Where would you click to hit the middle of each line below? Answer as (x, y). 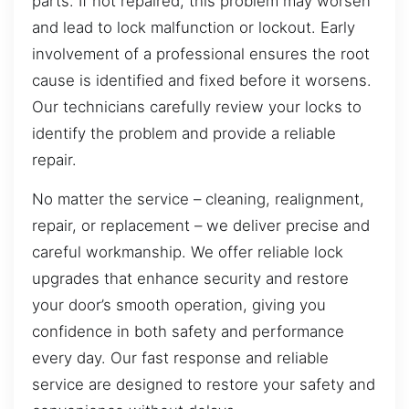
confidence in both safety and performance (188, 332)
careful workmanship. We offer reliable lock (188, 252)
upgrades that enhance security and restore (190, 279)
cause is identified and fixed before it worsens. (202, 81)
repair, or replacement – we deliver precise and (201, 226)
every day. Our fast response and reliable (180, 358)
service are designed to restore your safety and (204, 385)
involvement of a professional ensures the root (201, 54)
